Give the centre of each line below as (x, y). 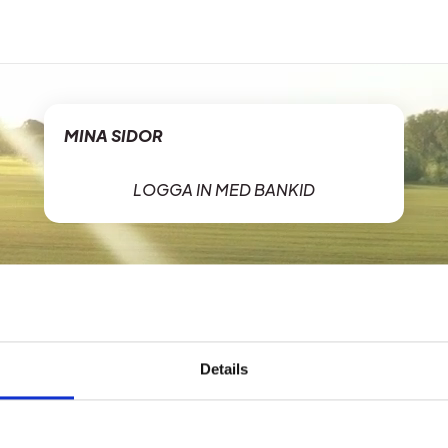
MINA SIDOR (113, 135)
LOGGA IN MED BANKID (224, 189)
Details (224, 369)
